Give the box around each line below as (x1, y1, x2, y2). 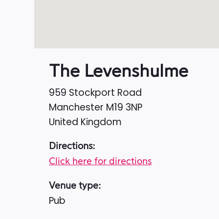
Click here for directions (49, 157, 152, 167)
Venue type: (49, 181, 101, 191)
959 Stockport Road (49, 86, 142, 100)
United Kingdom (49, 115, 122, 129)
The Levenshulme (49, 63, 188, 81)
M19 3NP (106, 101, 142, 114)
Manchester (49, 101, 106, 114)
